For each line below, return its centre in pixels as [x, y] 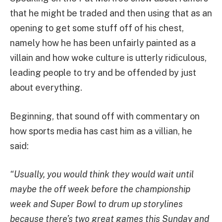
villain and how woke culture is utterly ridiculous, [108, 58]
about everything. [46, 87]
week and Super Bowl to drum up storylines [96, 204]
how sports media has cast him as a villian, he [101, 131]
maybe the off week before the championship [100, 189]
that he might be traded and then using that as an [111, 13]
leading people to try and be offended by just [103, 73]
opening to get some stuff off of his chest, [97, 28]
